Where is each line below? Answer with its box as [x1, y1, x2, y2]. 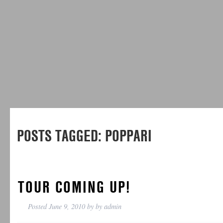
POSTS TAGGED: [17, 124, 102, 146]
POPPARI [102, 124, 152, 146]
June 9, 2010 [48, 201, 85, 211]
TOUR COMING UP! [17, 176, 130, 197]
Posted [27, 201, 49, 211]
